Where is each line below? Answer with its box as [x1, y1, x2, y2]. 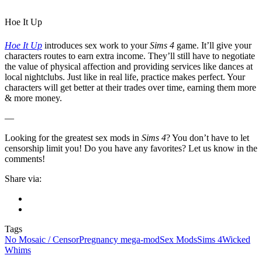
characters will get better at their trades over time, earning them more [5, 82, 256, 92]
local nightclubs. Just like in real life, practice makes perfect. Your [5, 71, 245, 82]
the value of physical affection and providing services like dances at [5, 61, 253, 71]
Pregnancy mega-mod [79, 234, 160, 244]
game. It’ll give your [177, 40, 251, 50]
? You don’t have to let [166, 132, 249, 143]
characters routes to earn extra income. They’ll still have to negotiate [5, 50, 255, 61]
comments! [5, 153, 45, 164]
